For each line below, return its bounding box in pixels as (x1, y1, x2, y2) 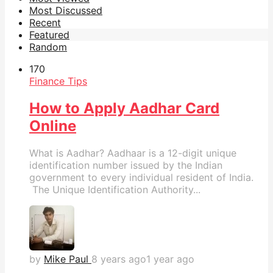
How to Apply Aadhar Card (29, 99, 219, 117)
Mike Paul (44, 252, 88, 265)
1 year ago (146, 252, 194, 265)
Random (29, 40, 67, 53)
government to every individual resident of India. (29, 171, 253, 183)
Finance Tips (29, 74, 87, 87)
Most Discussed (29, 4, 102, 16)
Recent (29, 16, 61, 29)
